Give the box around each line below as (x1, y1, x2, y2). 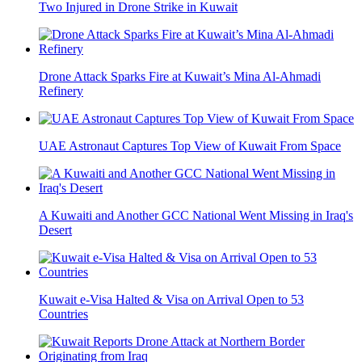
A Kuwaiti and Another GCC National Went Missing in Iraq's (39, 208, 353, 222)
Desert (39, 222, 72, 237)
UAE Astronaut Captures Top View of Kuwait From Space (39, 138, 341, 153)
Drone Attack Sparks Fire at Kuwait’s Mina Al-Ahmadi (39, 69, 321, 83)
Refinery (39, 83, 83, 98)
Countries (39, 306, 88, 321)
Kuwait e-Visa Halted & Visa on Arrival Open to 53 (39, 292, 304, 306)
